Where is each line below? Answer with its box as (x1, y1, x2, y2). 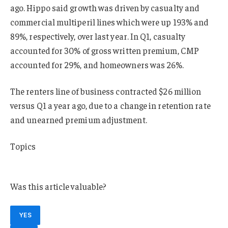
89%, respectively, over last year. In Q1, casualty (10, 31, 186, 42)
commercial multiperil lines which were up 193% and (10, 16, 209, 28)
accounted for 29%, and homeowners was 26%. (10, 59, 184, 71)
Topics (10, 140, 36, 152)
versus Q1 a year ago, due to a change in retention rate (10, 99, 211, 111)
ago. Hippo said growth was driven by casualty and (10, 2, 200, 14)
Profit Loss (15, 154, 56, 166)
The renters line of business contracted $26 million (10, 85, 202, 97)
